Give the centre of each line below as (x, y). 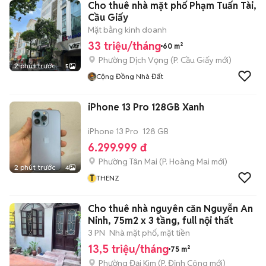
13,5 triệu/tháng (128, 249)
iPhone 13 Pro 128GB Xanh (146, 107)
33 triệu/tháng (124, 46)
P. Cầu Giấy (194, 60)
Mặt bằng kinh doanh (127, 30)
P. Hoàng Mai (186, 161)
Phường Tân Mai (128, 161)
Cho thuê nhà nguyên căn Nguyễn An (170, 209)
